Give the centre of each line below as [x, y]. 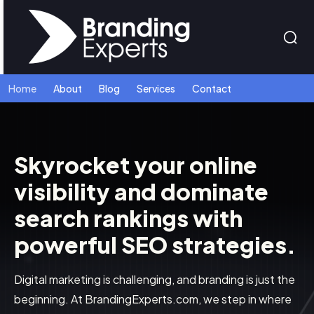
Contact [212, 88]
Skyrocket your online [136, 165]
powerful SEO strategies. [155, 245]
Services [156, 88]
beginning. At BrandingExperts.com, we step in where [153, 299]
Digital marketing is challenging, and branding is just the [155, 279]
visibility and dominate [141, 191]
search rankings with [128, 218]
